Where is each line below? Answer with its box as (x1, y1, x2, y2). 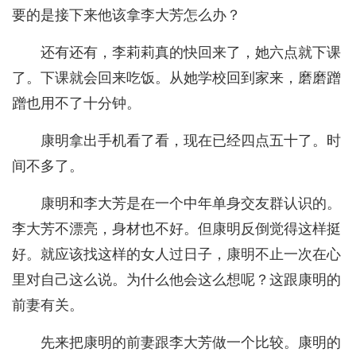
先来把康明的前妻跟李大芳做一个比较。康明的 (41, 335, 341, 351)
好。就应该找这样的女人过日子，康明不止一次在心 (12, 246, 341, 263)
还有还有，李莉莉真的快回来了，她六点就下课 (41, 44, 341, 61)
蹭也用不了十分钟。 (12, 95, 141, 112)
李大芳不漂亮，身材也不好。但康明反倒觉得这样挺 (12, 221, 341, 238)
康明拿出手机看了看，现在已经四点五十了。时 (41, 133, 341, 149)
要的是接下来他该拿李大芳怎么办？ (12, 7, 241, 24)
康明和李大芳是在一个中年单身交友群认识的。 (41, 195, 341, 212)
